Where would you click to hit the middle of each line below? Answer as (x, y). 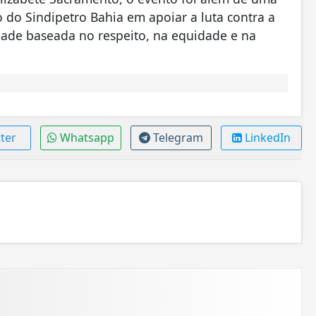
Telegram (178, 137)
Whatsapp (87, 137)
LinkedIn (267, 137)
